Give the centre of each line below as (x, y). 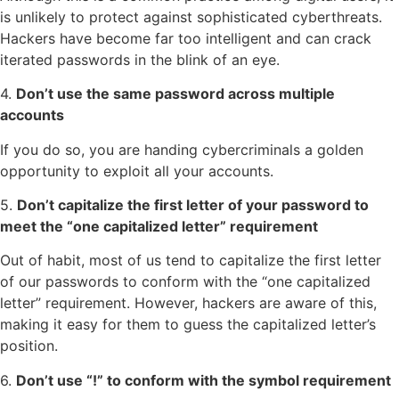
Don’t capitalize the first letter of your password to (193, 205)
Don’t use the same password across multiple (175, 94)
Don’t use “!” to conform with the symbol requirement (204, 380)
